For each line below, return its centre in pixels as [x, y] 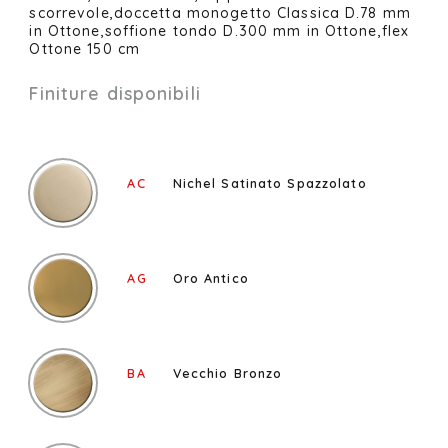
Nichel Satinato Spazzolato [269, 182]
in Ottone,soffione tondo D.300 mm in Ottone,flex [219, 31]
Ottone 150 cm [84, 49]
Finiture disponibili [115, 92]
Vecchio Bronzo [227, 372]
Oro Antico [210, 277]
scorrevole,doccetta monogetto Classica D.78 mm [220, 13]
